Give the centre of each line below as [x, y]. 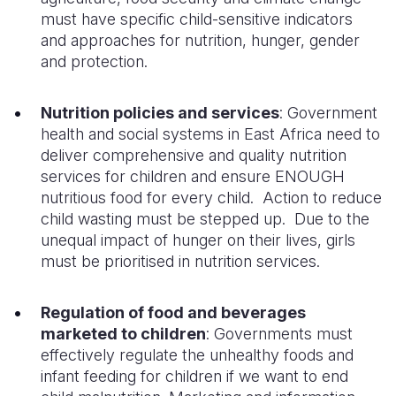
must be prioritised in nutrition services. [180, 261]
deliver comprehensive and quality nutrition [194, 155]
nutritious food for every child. [152, 198]
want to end [306, 376]
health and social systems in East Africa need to [210, 134]
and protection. [94, 61]
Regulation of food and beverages [173, 312]
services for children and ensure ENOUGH [193, 176]
